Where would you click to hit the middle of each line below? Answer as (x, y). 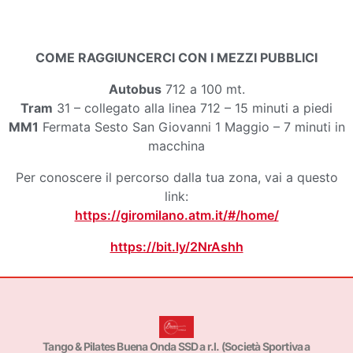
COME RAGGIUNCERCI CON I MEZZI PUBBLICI (176, 57)
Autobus (135, 89)
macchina (176, 145)
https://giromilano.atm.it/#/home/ (176, 215)
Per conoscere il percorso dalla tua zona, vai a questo (176, 177)
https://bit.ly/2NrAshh (176, 246)
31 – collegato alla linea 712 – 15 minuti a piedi (193, 108)
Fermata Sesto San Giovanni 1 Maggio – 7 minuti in (191, 126)
